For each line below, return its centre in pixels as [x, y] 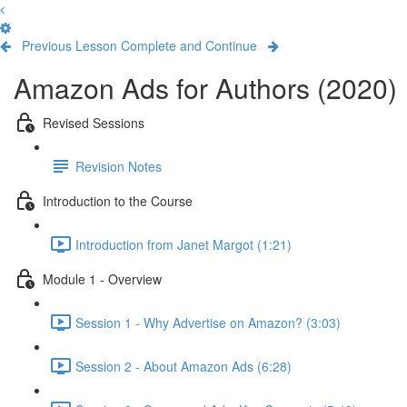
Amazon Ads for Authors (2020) [205, 88]
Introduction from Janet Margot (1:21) [184, 244]
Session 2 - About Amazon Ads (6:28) [184, 366]
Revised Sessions [94, 122]
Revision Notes [119, 166]
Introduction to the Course [118, 200]
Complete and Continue [189, 45]
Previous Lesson [69, 45]
